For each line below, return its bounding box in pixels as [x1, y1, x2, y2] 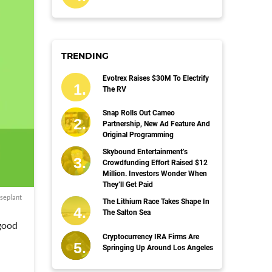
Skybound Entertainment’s [102, 148, 188, 157]
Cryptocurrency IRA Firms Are [102, 232, 199, 241]
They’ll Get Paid [102, 180, 153, 189]
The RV [102, 84, 126, 93]
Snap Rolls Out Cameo [102, 109, 175, 118]
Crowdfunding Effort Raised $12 [102, 158, 208, 168]
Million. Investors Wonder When [102, 169, 207, 178]
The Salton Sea [102, 208, 151, 217]
